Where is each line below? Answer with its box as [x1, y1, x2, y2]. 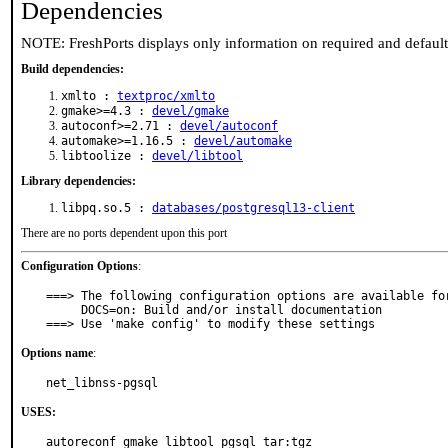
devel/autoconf [180, 119, 278, 133]
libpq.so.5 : [61, 201, 152, 215]
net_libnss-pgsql [46, 376, 158, 390]
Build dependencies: [21, 62, 124, 76]
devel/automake [194, 134, 292, 148]
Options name [21, 346, 93, 360]
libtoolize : [61, 149, 152, 163]
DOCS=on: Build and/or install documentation [46, 303, 81, 317]
